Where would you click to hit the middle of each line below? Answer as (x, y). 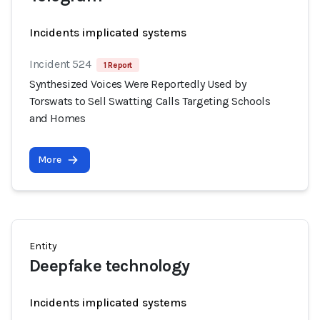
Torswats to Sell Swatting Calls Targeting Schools (150, 101)
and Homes (57, 118)
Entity (43, 246)
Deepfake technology (110, 266)
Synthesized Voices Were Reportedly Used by (138, 84)
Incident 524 (60, 64)
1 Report (118, 65)
